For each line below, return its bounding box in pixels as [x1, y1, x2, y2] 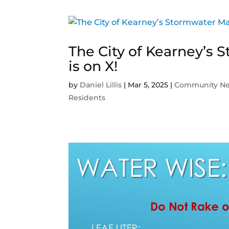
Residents [68, 93, 106, 103]
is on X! [68, 58, 118, 75]
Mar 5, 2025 [128, 80, 169, 90]
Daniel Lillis [80, 80, 122, 90]
